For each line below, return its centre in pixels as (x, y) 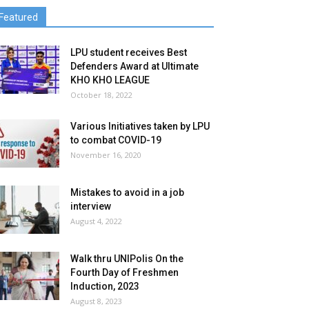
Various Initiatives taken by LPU (140, 126)
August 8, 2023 (96, 301)
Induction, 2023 (105, 286)
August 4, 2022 (96, 221)
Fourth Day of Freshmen (124, 272)
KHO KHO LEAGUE (110, 80)
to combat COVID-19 (116, 140)
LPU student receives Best (129, 52)
